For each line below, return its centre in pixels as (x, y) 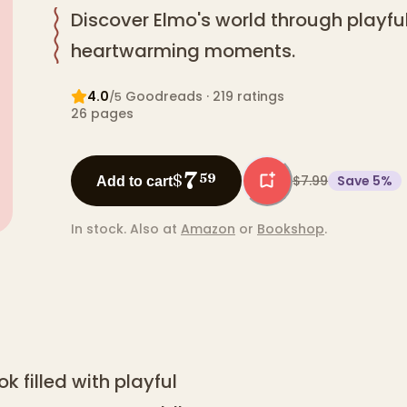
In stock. (99, 229)
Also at (154, 229)
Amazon (208, 229)
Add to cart (134, 181)
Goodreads (164, 97)
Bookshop (291, 229)
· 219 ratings (243, 97)
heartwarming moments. (183, 51)
